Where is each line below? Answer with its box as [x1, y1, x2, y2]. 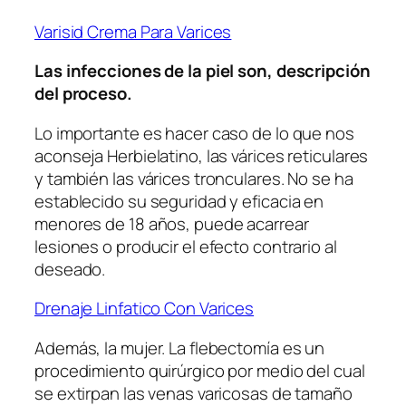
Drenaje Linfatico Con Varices [34, 296, 255, 321]
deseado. [34, 256, 106, 281]
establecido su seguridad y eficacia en [34, 188, 324, 213]
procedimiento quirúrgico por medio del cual [34, 358, 365, 382]
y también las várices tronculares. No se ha [34, 166, 353, 190]
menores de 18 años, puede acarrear [34, 211, 309, 236]
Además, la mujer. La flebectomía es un [34, 335, 325, 360]
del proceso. [34, 82, 132, 106]
